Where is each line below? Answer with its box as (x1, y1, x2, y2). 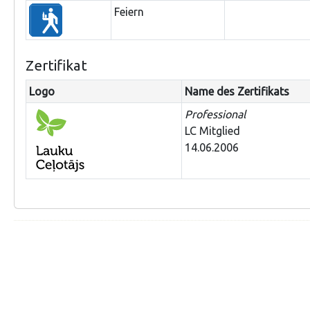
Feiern (114, 5, 144, 18)
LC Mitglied (185, 125, 240, 138)
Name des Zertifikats (185, 85, 289, 98)
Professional (185, 108, 246, 121)
